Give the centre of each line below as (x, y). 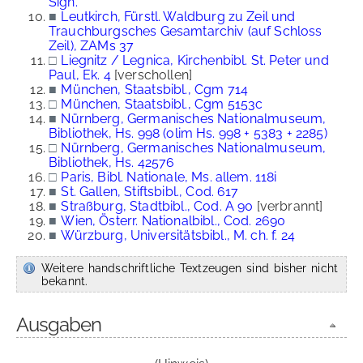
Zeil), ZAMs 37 (92, 46)
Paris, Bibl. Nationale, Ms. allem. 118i (169, 177)
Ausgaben (59, 325)
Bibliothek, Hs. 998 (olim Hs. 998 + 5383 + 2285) (188, 133)
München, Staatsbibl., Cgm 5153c (162, 104)
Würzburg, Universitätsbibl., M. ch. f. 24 (178, 235)
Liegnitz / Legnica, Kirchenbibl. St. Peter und (195, 60)
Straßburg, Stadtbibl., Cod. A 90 (157, 206)
